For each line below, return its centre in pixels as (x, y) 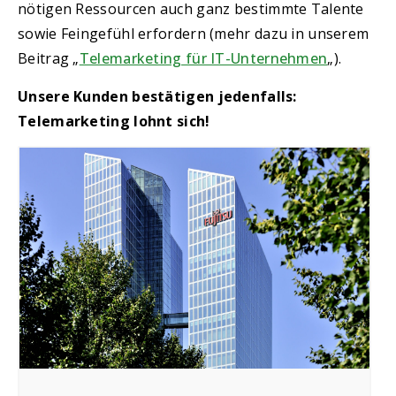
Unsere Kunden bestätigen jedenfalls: (157, 96)
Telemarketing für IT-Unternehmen (203, 59)
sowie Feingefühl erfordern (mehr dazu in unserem (194, 34)
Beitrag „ (49, 59)
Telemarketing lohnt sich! (114, 121)
